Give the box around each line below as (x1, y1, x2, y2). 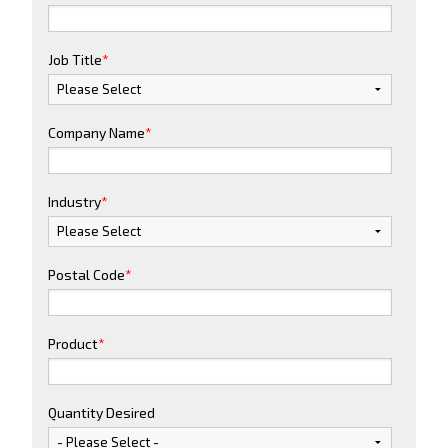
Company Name (48, 123, 145, 141)
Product (48, 334, 98, 352)
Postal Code (48, 265, 125, 283)
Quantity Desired (48, 403, 155, 421)
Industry (48, 192, 101, 210)
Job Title (48, 50, 102, 68)
